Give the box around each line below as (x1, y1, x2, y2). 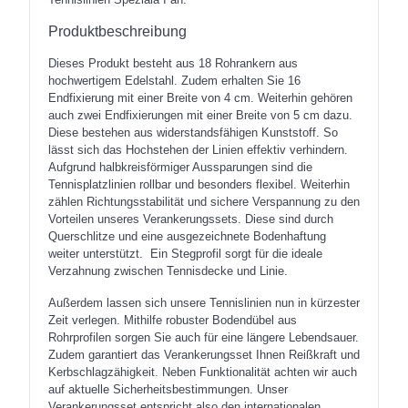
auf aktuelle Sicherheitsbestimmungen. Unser (48, 382, 288, 396)
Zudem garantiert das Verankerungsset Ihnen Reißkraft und (48, 348, 360, 362)
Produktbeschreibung (48, 24, 187, 39)
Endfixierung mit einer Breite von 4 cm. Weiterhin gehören (48, 91, 352, 105)
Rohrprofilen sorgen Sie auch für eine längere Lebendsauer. (48, 331, 359, 344)
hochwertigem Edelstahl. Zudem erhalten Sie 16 (48, 74, 301, 87)
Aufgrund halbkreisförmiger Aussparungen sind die (48, 160, 312, 174)
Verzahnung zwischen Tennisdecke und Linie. (48, 264, 288, 278)
